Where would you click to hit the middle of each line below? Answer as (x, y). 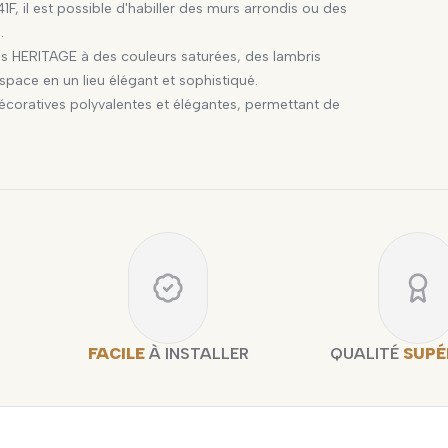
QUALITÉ (367, 353)
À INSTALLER (196, 353)
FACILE (116, 353)
